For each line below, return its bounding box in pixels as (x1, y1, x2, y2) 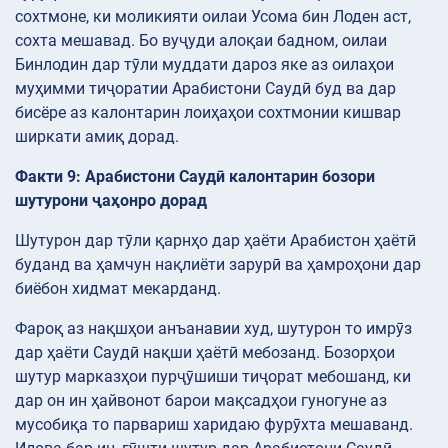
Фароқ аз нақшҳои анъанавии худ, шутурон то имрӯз (15, 319, 412, 339)
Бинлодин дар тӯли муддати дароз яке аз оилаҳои (15, 55, 394, 75)
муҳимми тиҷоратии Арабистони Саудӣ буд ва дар (15, 79, 396, 99)
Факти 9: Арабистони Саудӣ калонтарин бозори (15, 167, 375, 187)
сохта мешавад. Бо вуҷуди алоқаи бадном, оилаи (15, 31, 387, 51)
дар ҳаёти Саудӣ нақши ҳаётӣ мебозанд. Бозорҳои (15, 343, 395, 363)
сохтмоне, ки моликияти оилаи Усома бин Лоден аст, (15, 7, 411, 27)
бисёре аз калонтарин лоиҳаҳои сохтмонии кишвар (15, 103, 401, 123)
